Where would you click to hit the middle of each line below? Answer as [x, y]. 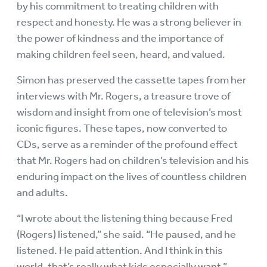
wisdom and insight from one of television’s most [129, 112]
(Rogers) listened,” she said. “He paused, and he [126, 234]
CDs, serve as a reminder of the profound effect [127, 144]
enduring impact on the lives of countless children [132, 176]
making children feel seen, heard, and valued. [121, 54]
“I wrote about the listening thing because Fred [125, 218]
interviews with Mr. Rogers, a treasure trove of [124, 96]
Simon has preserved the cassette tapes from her [132, 80]
